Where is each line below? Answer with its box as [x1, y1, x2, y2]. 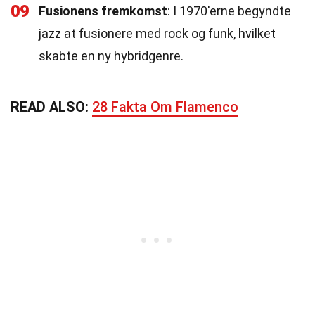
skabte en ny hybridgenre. [39, 49, 184, 63]
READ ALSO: [11, 98, 92, 115]
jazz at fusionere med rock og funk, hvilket [39, 26, 276, 41]
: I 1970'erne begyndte [167, 4, 291, 18]
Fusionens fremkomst [39, 4, 167, 18]
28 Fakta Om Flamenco [92, 98, 238, 115]
